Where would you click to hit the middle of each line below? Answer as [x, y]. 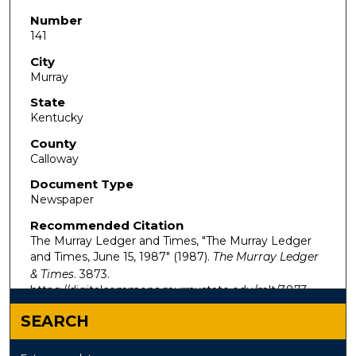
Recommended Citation [106, 226]
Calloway [54, 159]
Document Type [81, 184]
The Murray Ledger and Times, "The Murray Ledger [170, 241]
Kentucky [56, 118]
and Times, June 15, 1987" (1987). [121, 257]
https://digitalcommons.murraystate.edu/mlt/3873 [168, 290]
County [53, 143]
